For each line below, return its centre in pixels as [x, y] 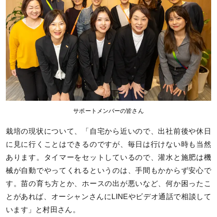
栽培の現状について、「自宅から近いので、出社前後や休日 [108, 131]
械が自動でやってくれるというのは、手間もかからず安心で [108, 170]
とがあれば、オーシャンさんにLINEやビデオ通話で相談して [108, 196]
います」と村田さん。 [43, 209]
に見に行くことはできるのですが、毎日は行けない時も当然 [108, 144]
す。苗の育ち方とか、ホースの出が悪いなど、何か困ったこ [108, 183]
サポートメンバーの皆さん [108, 111]
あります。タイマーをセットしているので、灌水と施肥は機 [108, 157]
